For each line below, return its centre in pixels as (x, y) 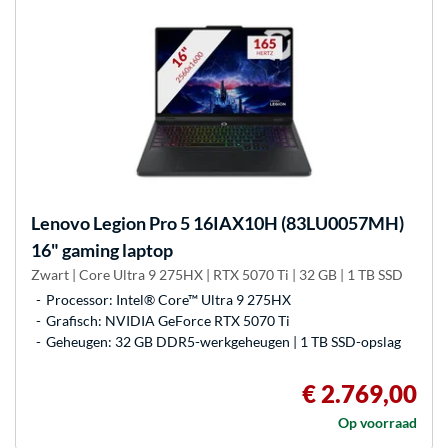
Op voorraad (377, 422)
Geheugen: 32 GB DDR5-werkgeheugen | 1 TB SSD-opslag (223, 341)
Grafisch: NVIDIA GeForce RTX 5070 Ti (168, 320)
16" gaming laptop (102, 249)
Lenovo (60, 222)
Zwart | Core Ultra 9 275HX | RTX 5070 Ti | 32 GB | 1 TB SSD (217, 274)
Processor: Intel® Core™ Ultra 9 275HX (168, 299)
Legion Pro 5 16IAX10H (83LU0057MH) (247, 222)
